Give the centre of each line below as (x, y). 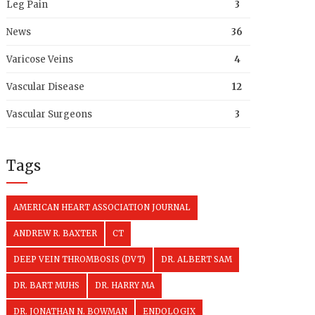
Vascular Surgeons (50, 114)
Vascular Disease (46, 87)
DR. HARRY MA (125, 285)
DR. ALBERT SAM (197, 259)
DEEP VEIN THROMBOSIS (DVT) (80, 259)
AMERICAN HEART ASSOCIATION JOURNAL (102, 207)
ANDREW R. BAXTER (56, 233)
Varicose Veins (40, 59)
